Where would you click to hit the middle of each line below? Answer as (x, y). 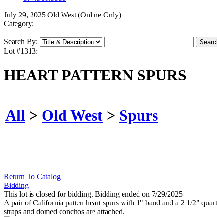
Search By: (21, 42)
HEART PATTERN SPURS (95, 75)
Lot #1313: (21, 51)
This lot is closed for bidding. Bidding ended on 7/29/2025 (93, 194)
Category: (19, 24)
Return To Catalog (32, 177)
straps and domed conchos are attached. (64, 212)
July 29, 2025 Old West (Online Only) (62, 15)
